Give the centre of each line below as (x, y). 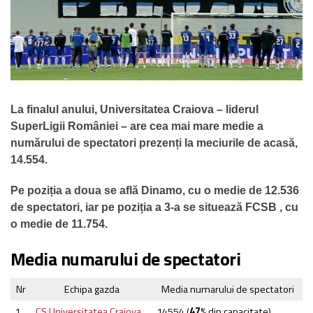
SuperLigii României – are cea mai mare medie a (137, 126)
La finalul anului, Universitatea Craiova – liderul (134, 109)
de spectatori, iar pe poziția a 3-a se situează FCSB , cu (154, 207)
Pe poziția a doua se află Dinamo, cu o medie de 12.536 (155, 190)
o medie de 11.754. (59, 224)
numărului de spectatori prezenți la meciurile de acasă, (154, 143)
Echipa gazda (92, 289)
